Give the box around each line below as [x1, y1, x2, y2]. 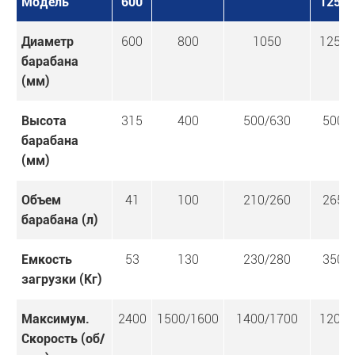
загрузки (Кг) [21, 272, 102, 288]
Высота [21, 113, 67, 129]
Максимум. [21, 311, 90, 327]
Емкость [21, 252, 72, 268]
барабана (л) [21, 212, 98, 228]
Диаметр [21, 34, 74, 50]
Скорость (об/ [21, 331, 105, 347]
